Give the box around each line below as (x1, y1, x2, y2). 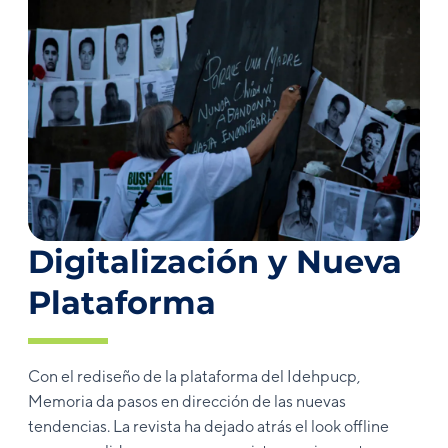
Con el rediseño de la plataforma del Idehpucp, (28, 367, 361, 387)
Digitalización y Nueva (28, 242, 402, 282)
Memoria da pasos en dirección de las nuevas (28, 392, 346, 412)
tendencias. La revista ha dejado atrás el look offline (28, 417, 389, 437)
